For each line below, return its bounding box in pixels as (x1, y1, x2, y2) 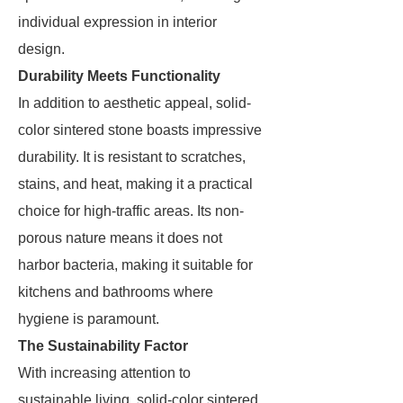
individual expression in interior (18, 14, 217, 30)
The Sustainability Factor (18, 338, 188, 354)
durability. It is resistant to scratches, (18, 149, 246, 165)
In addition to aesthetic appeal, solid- (18, 95, 251, 111)
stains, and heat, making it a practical (18, 176, 253, 192)
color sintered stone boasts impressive (18, 122, 262, 138)
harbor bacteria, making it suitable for (18, 257, 253, 273)
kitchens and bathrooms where (18, 284, 213, 300)
